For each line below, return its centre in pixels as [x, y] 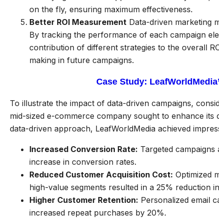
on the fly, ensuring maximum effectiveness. [111, 9]
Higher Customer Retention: [84, 200]
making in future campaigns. [82, 60]
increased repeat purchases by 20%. [98, 213]
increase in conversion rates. [83, 162]
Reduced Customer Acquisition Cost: [101, 175]
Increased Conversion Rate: [84, 149]
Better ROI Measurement [78, 22]
